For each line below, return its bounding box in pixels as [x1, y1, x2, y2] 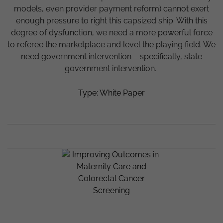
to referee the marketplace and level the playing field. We [7, 40, 216, 50]
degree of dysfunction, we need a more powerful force [10, 28, 213, 38]
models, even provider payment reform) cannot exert [14, 4, 209, 14]
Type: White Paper [78, 88, 145, 98]
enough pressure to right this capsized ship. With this [15, 16, 208, 26]
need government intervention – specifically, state [21, 52, 202, 62]
